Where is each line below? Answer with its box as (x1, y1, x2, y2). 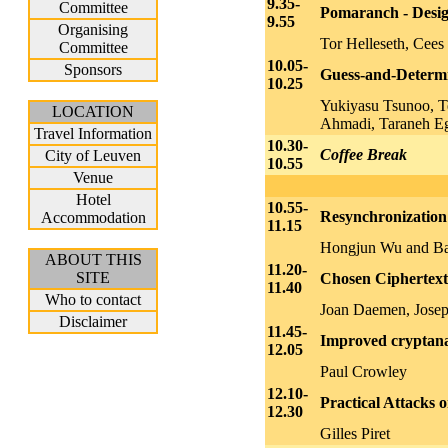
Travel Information (34, 124, 153, 142)
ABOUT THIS (44, 250, 142, 268)
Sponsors (64, 60, 123, 78)
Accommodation (40, 208, 146, 226)
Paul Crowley (319, 363, 407, 381)
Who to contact (45, 290, 142, 308)
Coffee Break (319, 146, 407, 164)
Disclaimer (59, 312, 128, 330)
